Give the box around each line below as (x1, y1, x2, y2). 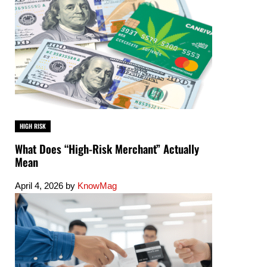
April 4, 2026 (14, 181, 63, 191)
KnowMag (77, 181, 117, 191)
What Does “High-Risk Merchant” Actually (14, 140, 199, 157)
